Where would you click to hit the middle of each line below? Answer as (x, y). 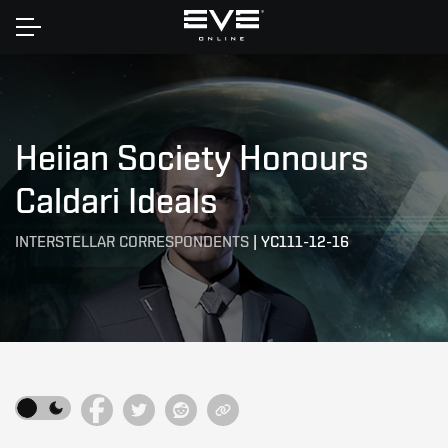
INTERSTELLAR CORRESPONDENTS (132, 241)
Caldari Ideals (116, 200)
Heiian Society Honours (192, 157)
